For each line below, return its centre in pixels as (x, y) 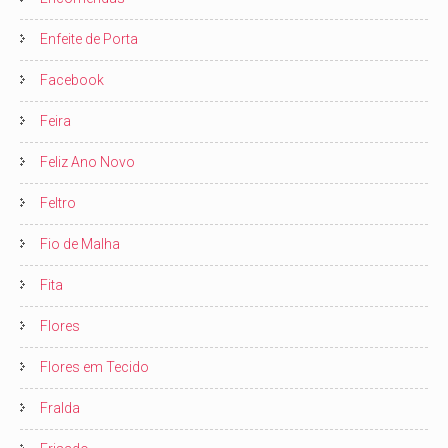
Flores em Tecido (94, 366)
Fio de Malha (80, 243)
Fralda (60, 407)
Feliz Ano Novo (87, 161)
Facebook (72, 79)
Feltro (58, 202)
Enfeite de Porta (89, 38)
